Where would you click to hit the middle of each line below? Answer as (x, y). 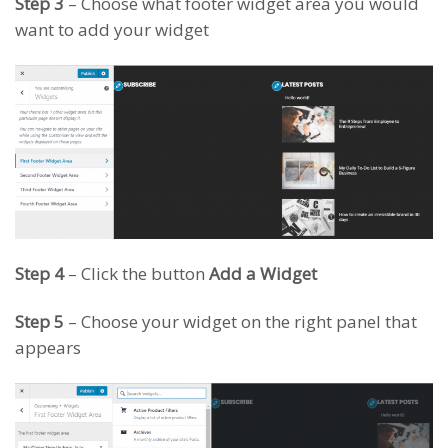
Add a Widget (263, 274)
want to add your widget (112, 30)
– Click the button (136, 274)
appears (48, 348)
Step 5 (39, 322)
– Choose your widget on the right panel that (240, 322)
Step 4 (39, 274)
